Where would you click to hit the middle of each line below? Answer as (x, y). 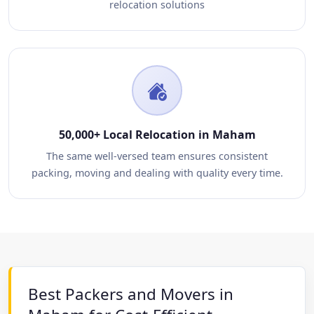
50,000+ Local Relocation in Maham (157, 135)
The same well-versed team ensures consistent (157, 156)
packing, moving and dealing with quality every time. (157, 173)
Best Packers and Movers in (131, 294)
